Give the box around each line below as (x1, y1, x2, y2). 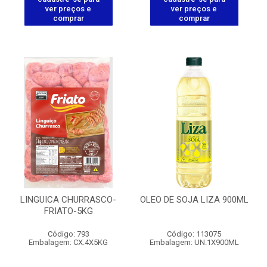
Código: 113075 (167, 229, 221, 238)
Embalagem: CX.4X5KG (29, 237, 108, 247)
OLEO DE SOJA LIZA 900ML (139, 194, 249, 205)
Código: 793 (47, 229, 89, 238)
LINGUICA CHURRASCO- (20, 194, 116, 205)
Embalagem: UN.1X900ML (149, 237, 239, 247)
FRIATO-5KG (44, 205, 93, 216)
